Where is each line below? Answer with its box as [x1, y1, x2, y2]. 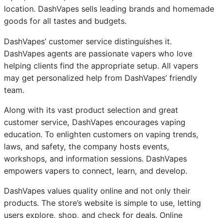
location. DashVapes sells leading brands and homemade [4, 4, 214, 14]
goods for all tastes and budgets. [4, 16, 127, 26]
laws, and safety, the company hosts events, [4, 141, 169, 151]
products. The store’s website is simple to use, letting [4, 198, 201, 208]
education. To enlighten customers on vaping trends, [4, 129, 199, 139]
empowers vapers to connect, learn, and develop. [4, 165, 187, 176]
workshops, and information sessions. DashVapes [4, 153, 187, 163]
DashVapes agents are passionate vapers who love [4, 48, 192, 58]
